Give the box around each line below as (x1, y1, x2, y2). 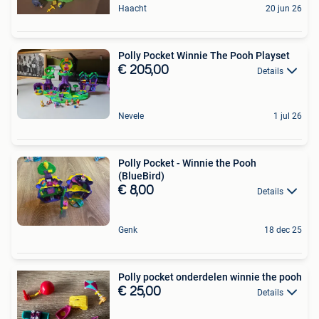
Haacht (118, 4, 147, 14)
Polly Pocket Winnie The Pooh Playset (118, 50, 290, 61)
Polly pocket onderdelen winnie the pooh (118, 271, 302, 283)
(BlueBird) (118, 169, 164, 182)
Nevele (118, 110, 144, 121)
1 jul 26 (273, 110, 302, 121)
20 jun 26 (266, 4, 302, 14)
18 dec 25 (264, 225, 302, 235)
